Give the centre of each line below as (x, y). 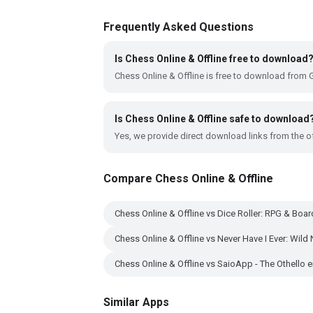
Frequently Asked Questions (179, 27)
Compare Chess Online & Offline (188, 179)
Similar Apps (136, 302)
